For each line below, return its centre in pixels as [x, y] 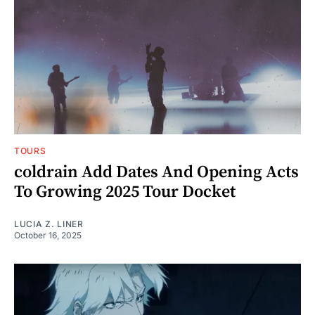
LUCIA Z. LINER [49, 224]
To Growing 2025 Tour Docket [125, 192]
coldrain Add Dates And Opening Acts [156, 172]
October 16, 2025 [48, 235]
